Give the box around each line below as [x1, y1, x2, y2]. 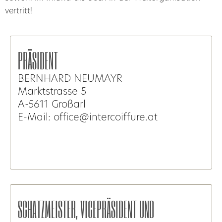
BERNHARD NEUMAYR [18, 74, 122, 85]
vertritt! [5, 7, 35, 16]
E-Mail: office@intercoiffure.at [18, 113, 158, 123]
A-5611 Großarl [18, 100, 86, 111]
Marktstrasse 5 [18, 87, 86, 98]
